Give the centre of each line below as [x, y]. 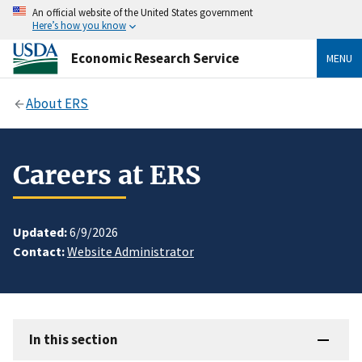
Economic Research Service [155, 58]
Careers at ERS [107, 175]
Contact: [39, 252]
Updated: [40, 232]
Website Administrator [130, 252]
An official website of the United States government [143, 12]
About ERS [57, 103]
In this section [74, 340]
